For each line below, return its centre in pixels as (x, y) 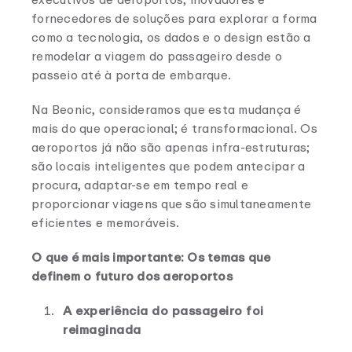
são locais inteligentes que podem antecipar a (169, 166)
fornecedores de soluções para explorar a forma (174, 18)
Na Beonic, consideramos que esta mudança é (167, 110)
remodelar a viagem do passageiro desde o (157, 56)
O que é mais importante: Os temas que (151, 257)
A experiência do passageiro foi (163, 311)
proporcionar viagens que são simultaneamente (171, 204)
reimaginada (102, 330)
